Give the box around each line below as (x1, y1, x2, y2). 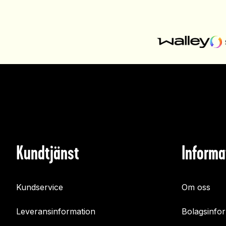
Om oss (182, 182, 210, 193)
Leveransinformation (16, 206, 95, 217)
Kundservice (16, 182, 63, 193)
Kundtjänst (16, 142, 79, 164)
